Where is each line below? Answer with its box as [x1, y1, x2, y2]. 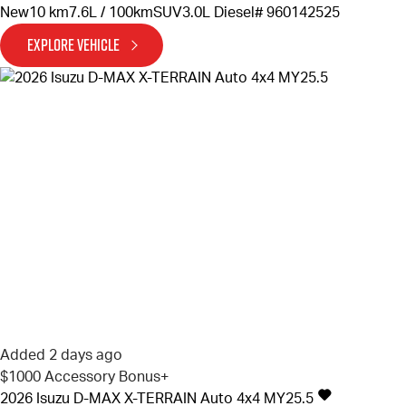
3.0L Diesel [182, 5, 255, 21]
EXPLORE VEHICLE [27, 34, 120, 57]
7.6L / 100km [69, 5, 153, 21]
